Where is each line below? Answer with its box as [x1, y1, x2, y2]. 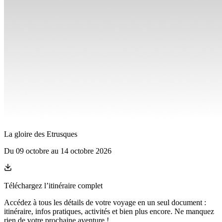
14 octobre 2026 [60, 147, 111, 156]
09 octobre [16, 147, 49, 156]
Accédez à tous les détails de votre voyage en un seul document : [4, 198, 206, 207]
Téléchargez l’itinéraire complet [4, 181, 103, 190]
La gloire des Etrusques [4, 130, 77, 139]
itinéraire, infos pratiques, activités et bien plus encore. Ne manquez [4, 207, 214, 216]
